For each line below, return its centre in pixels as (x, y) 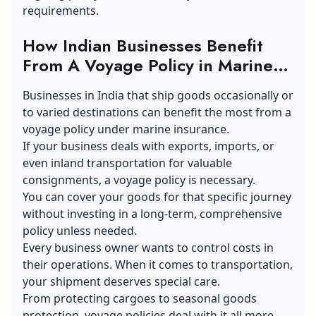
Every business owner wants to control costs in (148, 247)
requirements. (61, 10)
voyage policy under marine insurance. (126, 129)
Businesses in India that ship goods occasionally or (158, 95)
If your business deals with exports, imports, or (148, 146)
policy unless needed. (80, 230)
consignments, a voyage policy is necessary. (139, 180)
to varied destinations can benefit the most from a (157, 112)
